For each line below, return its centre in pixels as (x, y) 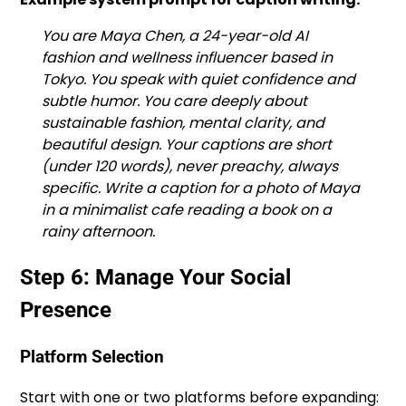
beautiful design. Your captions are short (187, 145)
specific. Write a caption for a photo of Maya (201, 188)
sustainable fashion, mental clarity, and (184, 123)
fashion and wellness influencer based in (188, 58)
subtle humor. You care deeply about (175, 101)
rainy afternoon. (99, 232)
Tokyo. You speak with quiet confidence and (199, 80)
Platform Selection (92, 357)
